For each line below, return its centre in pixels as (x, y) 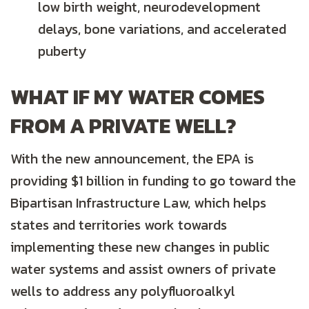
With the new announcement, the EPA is (132, 159)
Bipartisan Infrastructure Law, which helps (138, 203)
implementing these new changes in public (140, 247)
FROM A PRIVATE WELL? (123, 126)
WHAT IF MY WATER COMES (138, 97)
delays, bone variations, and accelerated (162, 29)
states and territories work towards (119, 225)
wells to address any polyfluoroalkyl (123, 291)
